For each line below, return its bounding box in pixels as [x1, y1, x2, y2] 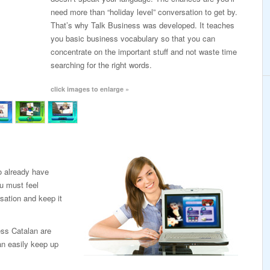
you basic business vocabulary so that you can [51, 33, 215, 44]
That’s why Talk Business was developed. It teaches [51, 19, 234, 31]
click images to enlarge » [51, 84, 129, 93]
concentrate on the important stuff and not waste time [51, 46, 237, 57]
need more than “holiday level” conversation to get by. [51, 6, 237, 17]
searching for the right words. [51, 59, 152, 71]
